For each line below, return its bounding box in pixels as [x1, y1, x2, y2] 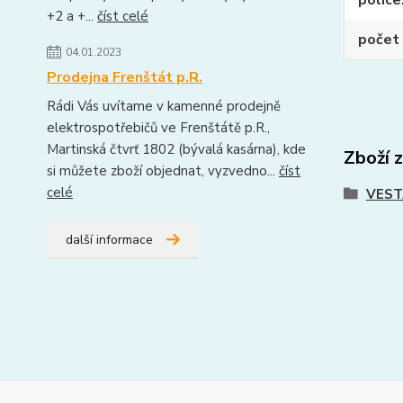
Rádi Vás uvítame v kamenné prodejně [47, 97, 281, 115]
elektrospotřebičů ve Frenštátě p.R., [47, 119, 270, 137]
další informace [66, 231, 153, 248]
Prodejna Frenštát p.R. [47, 67, 202, 87]
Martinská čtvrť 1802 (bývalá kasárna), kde [47, 140, 306, 158]
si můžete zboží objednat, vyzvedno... [47, 162, 279, 180]
